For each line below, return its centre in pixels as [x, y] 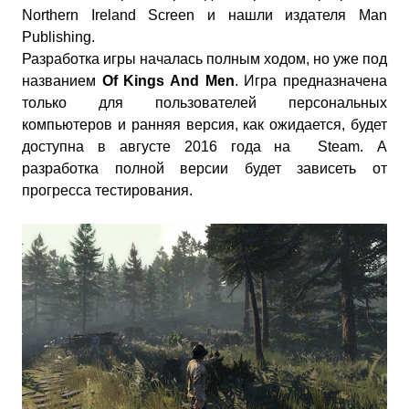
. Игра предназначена [311, 81]
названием [59, 81]
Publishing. [58, 37]
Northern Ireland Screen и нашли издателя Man [204, 15]
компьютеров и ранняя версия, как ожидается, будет [204, 125]
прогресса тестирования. [107, 190]
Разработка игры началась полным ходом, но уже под [204, 59]
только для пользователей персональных [204, 103]
